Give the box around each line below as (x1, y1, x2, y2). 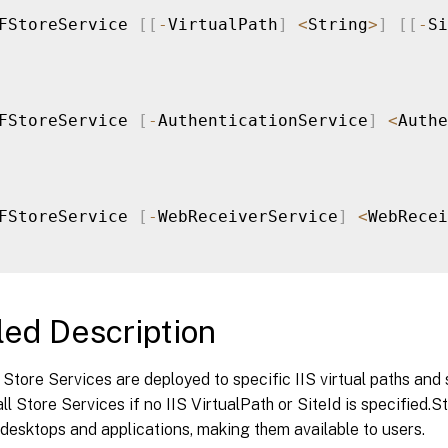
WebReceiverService (158, 206, 338, 226)
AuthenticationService (158, 110, 368, 130)
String (308, 14, 368, 34)
